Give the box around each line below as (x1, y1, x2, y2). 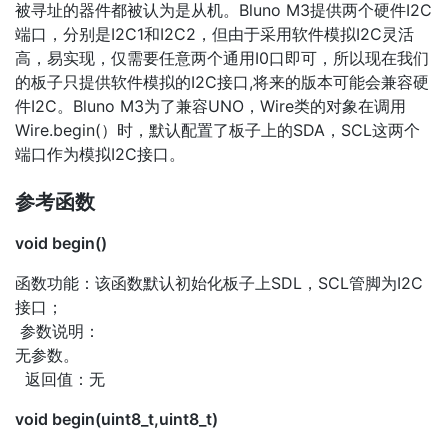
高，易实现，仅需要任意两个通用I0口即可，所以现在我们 (15, 47, 429, 68)
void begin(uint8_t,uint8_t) (15, 408, 218, 429)
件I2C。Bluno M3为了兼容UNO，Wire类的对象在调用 (15, 95, 406, 116)
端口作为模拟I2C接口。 (15, 143, 185, 164)
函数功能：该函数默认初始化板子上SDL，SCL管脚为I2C (15, 272, 423, 293)
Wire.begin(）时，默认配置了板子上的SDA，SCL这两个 (15, 119, 420, 140)
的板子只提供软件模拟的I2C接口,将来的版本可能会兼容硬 (15, 71, 429, 92)
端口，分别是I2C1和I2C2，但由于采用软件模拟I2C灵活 (15, 23, 414, 44)
